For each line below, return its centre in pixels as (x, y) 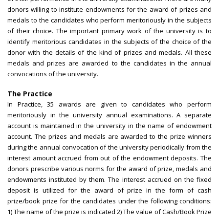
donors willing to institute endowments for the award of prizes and (109, 10)
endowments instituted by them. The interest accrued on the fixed (109, 180)
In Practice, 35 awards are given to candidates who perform (109, 104)
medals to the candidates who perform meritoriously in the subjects (109, 20)
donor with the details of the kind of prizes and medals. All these (109, 53)
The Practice (30, 94)
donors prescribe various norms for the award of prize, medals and (109, 169)
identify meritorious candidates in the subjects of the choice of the (109, 42)
